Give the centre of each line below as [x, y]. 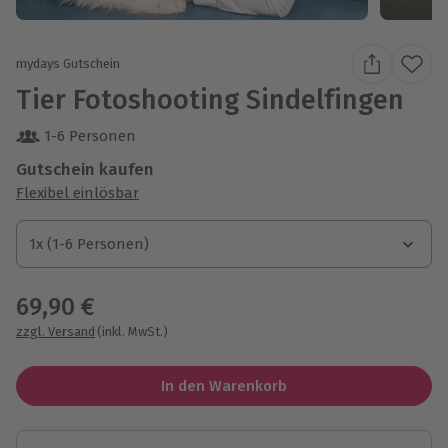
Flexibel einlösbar [77, 192]
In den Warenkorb [223, 385]
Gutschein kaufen [85, 169]
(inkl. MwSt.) [132, 331]
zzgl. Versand [55, 331]
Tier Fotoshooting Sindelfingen [210, 99]
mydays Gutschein [68, 64]
